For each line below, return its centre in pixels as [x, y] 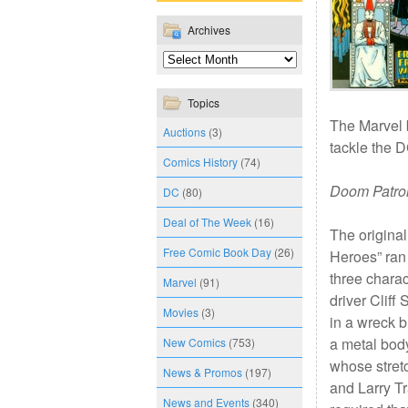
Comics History [200, 162]
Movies [181, 312]
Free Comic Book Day [217, 252]
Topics [204, 102]
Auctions [184, 132]
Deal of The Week [207, 222]
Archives [209, 30]
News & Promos [203, 372]
